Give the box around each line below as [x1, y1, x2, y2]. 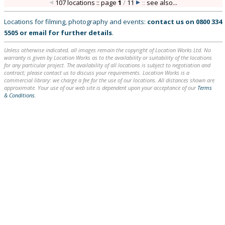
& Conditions [4, 91, 35, 99]
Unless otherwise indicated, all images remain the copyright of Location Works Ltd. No [4, 46, 211, 54]
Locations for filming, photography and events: [4, 17, 147, 26]
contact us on [147, 17, 196, 26]
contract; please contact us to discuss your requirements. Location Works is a [4, 69, 189, 76]
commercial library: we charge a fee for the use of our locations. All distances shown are [4, 76, 214, 84]
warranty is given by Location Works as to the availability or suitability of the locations [4, 54, 212, 61]
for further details [47, 28, 112, 37]
